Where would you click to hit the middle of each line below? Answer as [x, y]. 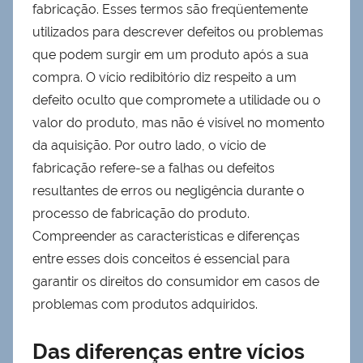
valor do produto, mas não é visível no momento [179, 122]
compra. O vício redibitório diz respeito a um [164, 77]
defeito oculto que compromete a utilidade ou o [177, 100]
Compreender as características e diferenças [166, 236]
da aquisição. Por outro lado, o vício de [149, 145]
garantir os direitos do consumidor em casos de [176, 281]
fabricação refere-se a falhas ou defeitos [154, 168]
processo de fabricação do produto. [141, 213]
